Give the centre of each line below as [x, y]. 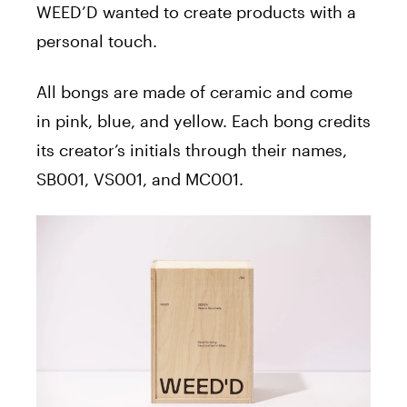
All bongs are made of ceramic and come [194, 91]
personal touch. [97, 40]
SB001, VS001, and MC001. [140, 179]
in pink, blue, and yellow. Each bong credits [203, 120]
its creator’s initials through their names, [192, 149]
